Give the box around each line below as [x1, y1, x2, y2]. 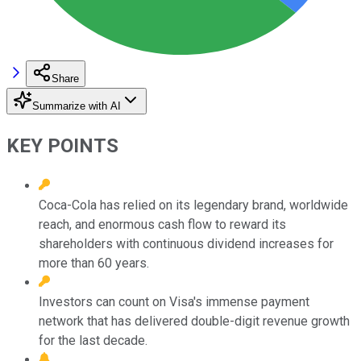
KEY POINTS [6, 134, 118, 157]
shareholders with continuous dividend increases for [39, 235, 334, 251]
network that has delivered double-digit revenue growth [39, 313, 350, 329]
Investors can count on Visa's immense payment [39, 293, 309, 309]
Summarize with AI [32, 99, 121, 112]
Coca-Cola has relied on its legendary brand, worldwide [39, 197, 348, 213]
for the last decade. [39, 332, 147, 348]
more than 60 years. [39, 255, 149, 271]
